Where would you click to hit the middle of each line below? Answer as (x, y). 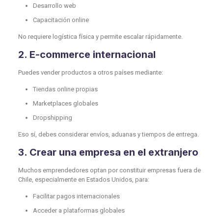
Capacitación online (61, 20)
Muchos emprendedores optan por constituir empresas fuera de (109, 170)
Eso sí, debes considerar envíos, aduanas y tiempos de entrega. (108, 134)
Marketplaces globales (65, 103)
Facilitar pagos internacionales (76, 196)
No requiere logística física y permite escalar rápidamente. (100, 36)
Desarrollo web (54, 5)
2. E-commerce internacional (87, 54)
